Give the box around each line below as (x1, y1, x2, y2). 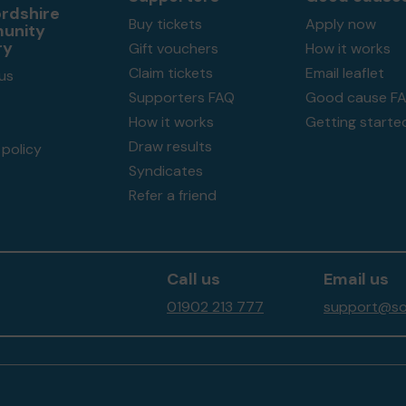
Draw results (128, 137, 212, 156)
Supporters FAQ (128, 88, 235, 107)
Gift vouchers (128, 39, 218, 58)
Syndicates (128, 161, 203, 180)
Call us (167, 268, 220, 290)
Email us (324, 268, 389, 290)
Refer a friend (128, 186, 217, 205)
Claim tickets (128, 63, 213, 82)
